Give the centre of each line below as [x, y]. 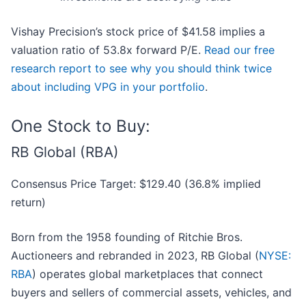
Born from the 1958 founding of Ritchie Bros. [127, 237]
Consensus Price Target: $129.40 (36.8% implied [136, 184]
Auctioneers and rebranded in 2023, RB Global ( [135, 256]
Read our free [239, 50]
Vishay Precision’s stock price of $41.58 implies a [138, 32]
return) [28, 203]
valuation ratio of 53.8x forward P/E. [108, 50]
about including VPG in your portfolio [108, 87]
